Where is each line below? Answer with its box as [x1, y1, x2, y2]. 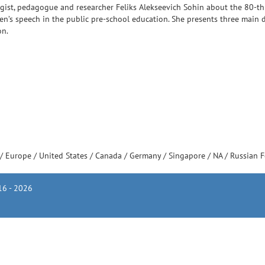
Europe [5, 150, 34, 161]
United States [39, 150, 90, 161]
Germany [130, 150, 163, 161]
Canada [95, 150, 124, 161]
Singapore [169, 150, 208, 161]
